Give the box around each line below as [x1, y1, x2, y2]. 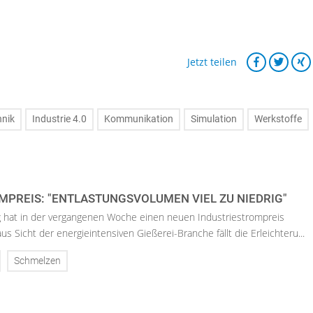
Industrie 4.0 [32, 113, 87, 126]
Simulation [191, 113, 237, 126]
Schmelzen [14, 255, 61, 267]
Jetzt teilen [187, 55, 237, 69]
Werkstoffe [254, 113, 302, 126]
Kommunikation [104, 113, 173, 126]
